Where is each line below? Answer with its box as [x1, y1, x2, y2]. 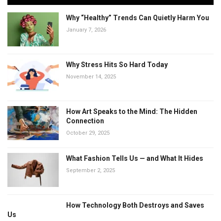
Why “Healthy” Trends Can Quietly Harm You [66, 14, 209, 22]
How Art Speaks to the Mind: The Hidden [66, 108, 197, 116]
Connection [66, 117, 104, 125]
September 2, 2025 [66, 167, 115, 174]
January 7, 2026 [66, 27, 106, 34]
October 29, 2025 [66, 130, 110, 137]
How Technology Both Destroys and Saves [66, 201, 204, 210]
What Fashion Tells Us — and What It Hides [66, 154, 203, 163]
